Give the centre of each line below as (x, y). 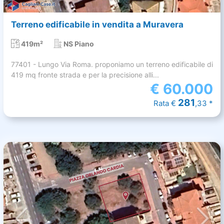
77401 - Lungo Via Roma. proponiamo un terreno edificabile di (112, 64)
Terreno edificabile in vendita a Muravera (97, 25)
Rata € (166, 103)
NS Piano (78, 44)
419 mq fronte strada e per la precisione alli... (85, 75)
